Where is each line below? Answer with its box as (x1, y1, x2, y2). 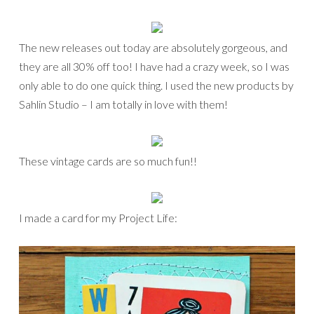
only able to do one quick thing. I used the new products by (19, 78, 294, 93)
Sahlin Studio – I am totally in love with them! (19, 97, 228, 111)
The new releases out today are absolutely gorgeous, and (19, 41, 287, 55)
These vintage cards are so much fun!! (19, 154, 197, 168)
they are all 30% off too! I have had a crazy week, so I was (19, 60, 289, 74)
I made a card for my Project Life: (19, 211, 177, 225)
